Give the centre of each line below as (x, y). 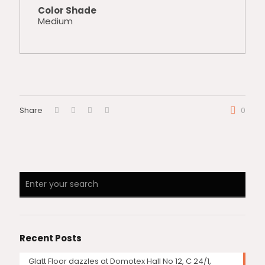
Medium (55, 21)
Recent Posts (51, 238)
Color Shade (67, 10)
